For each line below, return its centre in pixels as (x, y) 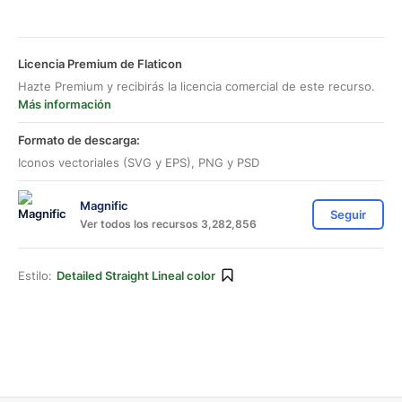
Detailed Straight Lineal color (136, 275)
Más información (65, 104)
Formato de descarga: (79, 140)
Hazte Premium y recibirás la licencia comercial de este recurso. (197, 86)
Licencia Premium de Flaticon (100, 64)
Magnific (104, 205)
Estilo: (35, 275)
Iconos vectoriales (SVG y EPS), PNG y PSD (139, 162)
